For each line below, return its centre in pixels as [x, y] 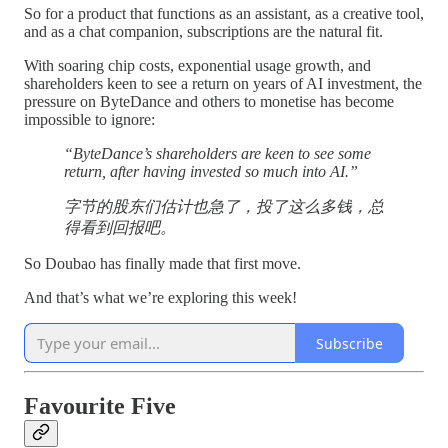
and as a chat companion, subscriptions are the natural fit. [203, 32]
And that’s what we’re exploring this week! [160, 298]
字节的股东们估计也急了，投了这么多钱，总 [224, 207]
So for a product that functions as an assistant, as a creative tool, [224, 14]
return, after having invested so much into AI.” [211, 172]
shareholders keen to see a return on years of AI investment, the [223, 84]
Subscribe [349, 343]
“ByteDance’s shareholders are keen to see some [217, 154]
